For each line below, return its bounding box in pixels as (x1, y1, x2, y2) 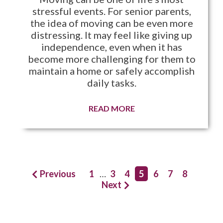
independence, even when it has (41, 41, 182, 53)
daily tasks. (87, 77, 136, 89)
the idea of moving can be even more (30, 17, 193, 29)
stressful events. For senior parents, (32, 5, 191, 17)
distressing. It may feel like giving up (31, 29, 192, 41)
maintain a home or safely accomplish (28, 65, 195, 77)
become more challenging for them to (27, 53, 196, 65)
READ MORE (88, 104, 135, 113)
